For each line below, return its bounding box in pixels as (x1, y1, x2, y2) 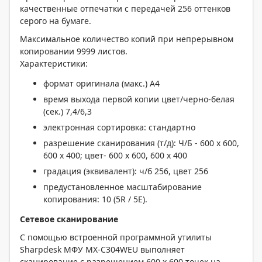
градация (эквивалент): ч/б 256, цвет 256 (43, 166, 208, 177)
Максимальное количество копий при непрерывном (20, 33, 233, 44)
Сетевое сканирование (20, 213, 118, 225)
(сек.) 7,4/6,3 (43, 106, 92, 117)
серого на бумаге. (20, 15, 91, 26)
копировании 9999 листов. (20, 46, 127, 57)
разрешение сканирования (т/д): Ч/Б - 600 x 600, (43, 137, 239, 149)
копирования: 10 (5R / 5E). (43, 194, 147, 205)
